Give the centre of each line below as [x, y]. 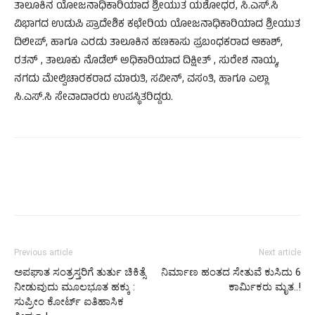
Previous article [43, 252]
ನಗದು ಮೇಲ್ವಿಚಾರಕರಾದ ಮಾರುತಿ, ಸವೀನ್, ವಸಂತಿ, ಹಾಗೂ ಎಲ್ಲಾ [141, 79]
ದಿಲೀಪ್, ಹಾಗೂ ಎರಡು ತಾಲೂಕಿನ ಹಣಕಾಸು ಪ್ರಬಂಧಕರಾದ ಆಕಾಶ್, [148, 43]
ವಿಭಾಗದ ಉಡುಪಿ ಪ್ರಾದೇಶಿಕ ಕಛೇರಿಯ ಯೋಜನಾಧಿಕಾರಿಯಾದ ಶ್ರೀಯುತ [157, 25]
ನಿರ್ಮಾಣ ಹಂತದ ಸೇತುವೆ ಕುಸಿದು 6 [231, 272]
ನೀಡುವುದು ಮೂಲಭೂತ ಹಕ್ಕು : [75, 287]
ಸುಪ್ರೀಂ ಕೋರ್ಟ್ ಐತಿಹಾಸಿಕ [69, 301]
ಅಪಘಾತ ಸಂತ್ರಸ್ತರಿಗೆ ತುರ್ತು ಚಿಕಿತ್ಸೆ [80, 272]
